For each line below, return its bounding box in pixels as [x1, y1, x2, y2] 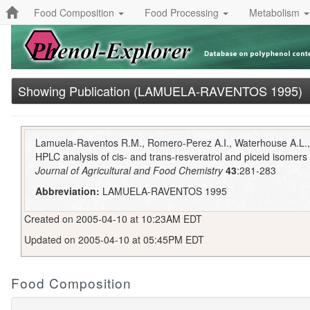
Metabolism [249, 5, 302, 19]
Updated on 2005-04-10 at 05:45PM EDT [24, 232, 204, 246]
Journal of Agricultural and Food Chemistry [35, 163, 224, 178]
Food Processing [145, 5, 221, 19]
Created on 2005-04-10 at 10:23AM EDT [24, 211, 202, 226]
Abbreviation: [35, 184, 100, 199]
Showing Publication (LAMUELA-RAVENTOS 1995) [18, 82, 302, 100]
